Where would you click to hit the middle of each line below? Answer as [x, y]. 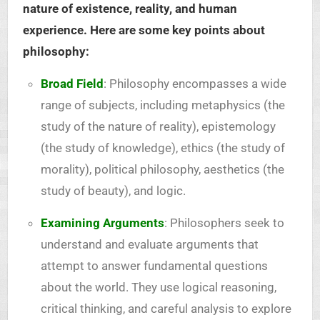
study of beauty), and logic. [113, 191]
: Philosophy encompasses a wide [195, 84]
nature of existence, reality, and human [130, 9]
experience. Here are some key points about [144, 30]
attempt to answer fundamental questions [154, 266]
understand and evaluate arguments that [149, 245]
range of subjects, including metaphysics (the [162, 105]
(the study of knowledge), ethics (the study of [162, 148]
